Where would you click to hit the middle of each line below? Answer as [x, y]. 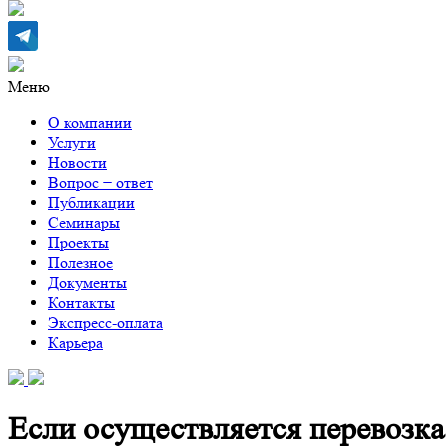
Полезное [80, 262]
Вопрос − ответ [100, 182]
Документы [87, 282]
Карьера [75, 342]
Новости [77, 162]
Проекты [78, 242]
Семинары [84, 222]
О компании [90, 122]
